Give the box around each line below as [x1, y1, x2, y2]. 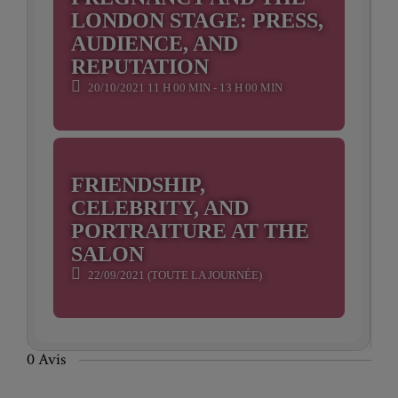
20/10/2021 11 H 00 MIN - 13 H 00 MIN [85, 81, 283, 94]
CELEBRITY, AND [71, 196, 249, 219]
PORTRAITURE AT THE [71, 219, 309, 243]
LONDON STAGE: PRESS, [71, 9, 323, 32]
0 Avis [27, 349, 66, 370]
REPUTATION [71, 55, 209, 78]
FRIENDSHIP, [71, 173, 205, 196]
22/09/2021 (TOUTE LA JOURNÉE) [85, 268, 262, 282]
